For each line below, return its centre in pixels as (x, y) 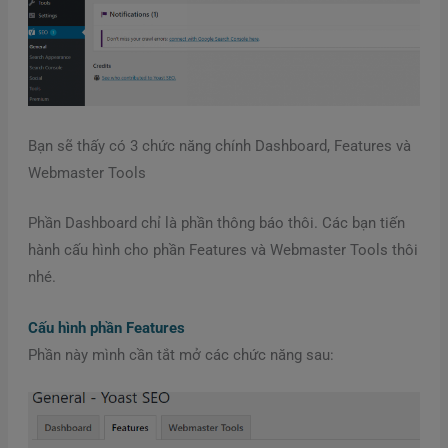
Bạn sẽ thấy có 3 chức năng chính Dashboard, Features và (219, 146)
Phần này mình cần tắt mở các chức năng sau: (180, 354)
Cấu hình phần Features (106, 327)
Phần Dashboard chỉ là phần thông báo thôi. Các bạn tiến (216, 223)
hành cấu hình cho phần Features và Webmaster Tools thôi (222, 250)
